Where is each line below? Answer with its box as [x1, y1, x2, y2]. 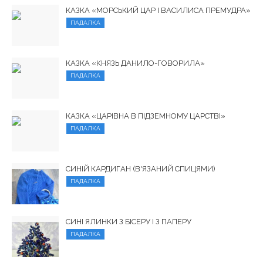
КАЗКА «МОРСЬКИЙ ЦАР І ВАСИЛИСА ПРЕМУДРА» [66, 5, 251, 15]
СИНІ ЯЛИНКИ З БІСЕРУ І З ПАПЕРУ [66, 217, 191, 226]
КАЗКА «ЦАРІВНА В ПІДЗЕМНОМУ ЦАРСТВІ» [66, 111, 225, 120]
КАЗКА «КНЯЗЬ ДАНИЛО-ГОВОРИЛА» [66, 58, 205, 68]
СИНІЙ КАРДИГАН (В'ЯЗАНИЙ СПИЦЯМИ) [66, 164, 215, 173]
